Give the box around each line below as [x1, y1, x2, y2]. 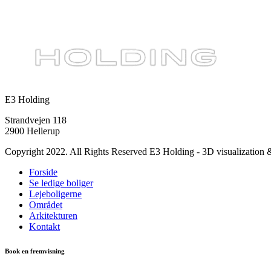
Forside [29, 167, 57, 177]
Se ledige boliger [29, 178, 93, 188]
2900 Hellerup [5, 126, 60, 136]
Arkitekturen [29, 211, 77, 221]
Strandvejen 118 [5, 115, 67, 125]
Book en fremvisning [5, 247, 65, 255]
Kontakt [29, 221, 60, 232]
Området [29, 200, 62, 210]
